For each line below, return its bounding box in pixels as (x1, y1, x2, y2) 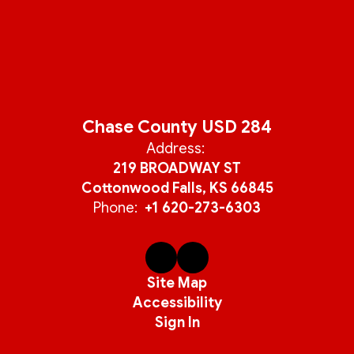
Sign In (154, 314, 200, 331)
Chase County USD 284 (82, 116, 272, 137)
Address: (145, 140, 205, 157)
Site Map (147, 274, 207, 292)
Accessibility (132, 294, 222, 311)
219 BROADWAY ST (113, 160, 241, 177)
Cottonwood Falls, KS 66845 (81, 179, 273, 197)
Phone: (93, 199, 137, 217)
